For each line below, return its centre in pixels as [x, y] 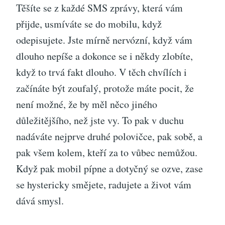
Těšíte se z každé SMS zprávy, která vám [99, 8]
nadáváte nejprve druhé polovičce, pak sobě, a [109, 137]
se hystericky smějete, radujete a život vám [104, 185]
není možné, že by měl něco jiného [87, 104]
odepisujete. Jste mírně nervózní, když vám [104, 40]
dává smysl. [40, 201]
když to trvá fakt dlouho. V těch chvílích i [101, 72]
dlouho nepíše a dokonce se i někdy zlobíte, [104, 56]
